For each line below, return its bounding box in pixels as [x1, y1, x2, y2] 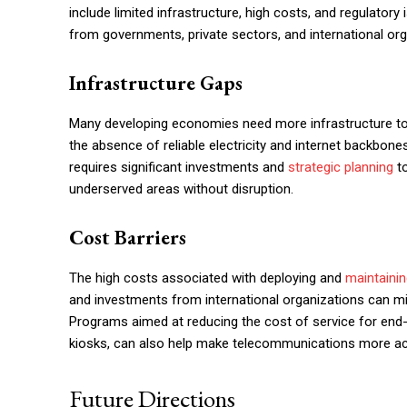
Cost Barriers [69, 224, 186, 251]
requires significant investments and [69, 159, 288, 175]
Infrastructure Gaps [69, 70, 243, 96]
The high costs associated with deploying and [69, 270, 345, 286]
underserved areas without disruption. [69, 181, 293, 197]
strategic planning [288, 159, 393, 175]
